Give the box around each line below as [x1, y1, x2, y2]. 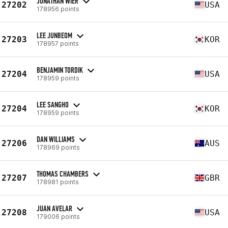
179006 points [37, 212, 80, 220]
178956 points [37, 5, 79, 13]
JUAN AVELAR [37, 203, 72, 213]
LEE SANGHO [37, 99, 69, 109]
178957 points [37, 39, 79, 47]
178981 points [37, 178, 79, 186]
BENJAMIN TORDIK [37, 65, 83, 75]
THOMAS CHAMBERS [37, 168, 89, 179]
